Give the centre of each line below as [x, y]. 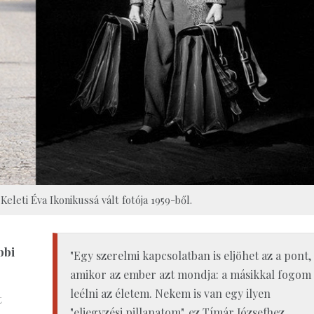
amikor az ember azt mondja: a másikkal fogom [190, 274]
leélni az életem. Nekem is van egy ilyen [170, 293]
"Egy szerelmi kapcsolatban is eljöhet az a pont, [190, 255]
